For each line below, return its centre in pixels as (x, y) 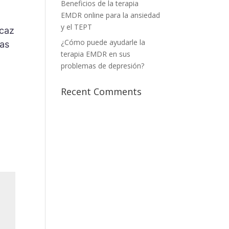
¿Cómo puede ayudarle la (103, 42)
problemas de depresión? (103, 66)
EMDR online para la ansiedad (111, 15)
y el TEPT (77, 27)
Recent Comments (101, 91)
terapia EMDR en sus (96, 54)
